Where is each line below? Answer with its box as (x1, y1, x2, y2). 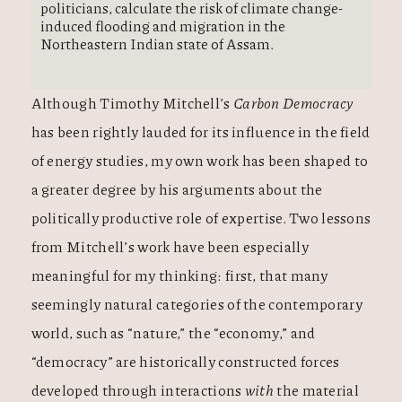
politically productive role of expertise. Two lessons (31, 207, 371, 228)
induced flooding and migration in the (39, 15, 285, 36)
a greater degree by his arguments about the (31, 179, 323, 199)
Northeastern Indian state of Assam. (39, 33, 274, 54)
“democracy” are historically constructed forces (31, 351, 340, 371)
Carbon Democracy (232, 92, 354, 113)
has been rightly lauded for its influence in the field (31, 121, 371, 142)
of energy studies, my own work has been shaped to (31, 150, 369, 170)
